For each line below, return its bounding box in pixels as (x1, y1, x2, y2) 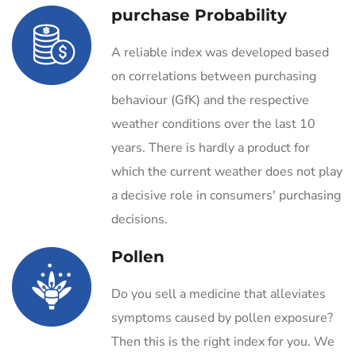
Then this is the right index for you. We (111, 333, 335, 350)
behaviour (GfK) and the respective (111, 91, 309, 109)
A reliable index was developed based (111, 44, 329, 61)
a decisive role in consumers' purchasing (111, 187, 341, 204)
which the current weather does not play (111, 163, 342, 180)
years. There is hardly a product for (111, 139, 310, 157)
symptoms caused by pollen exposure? (111, 309, 333, 327)
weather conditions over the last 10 (111, 115, 315, 133)
